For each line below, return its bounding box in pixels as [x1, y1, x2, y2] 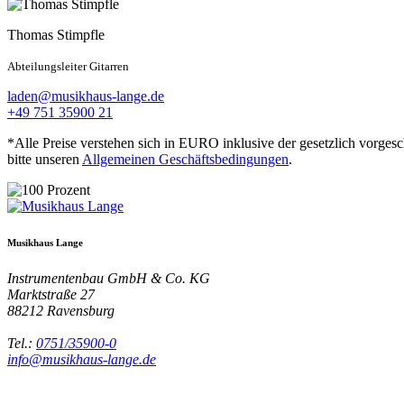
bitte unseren [7, 151, 82, 167]
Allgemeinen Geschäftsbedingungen [82, 151, 289, 167]
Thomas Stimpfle [7, 26, 105, 42]
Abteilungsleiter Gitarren [7, 59, 129, 73]
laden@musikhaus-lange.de [7, 87, 164, 104]
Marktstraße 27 [7, 286, 95, 302]
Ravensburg [47, 302, 115, 318]
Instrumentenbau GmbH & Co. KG [7, 270, 210, 286]
